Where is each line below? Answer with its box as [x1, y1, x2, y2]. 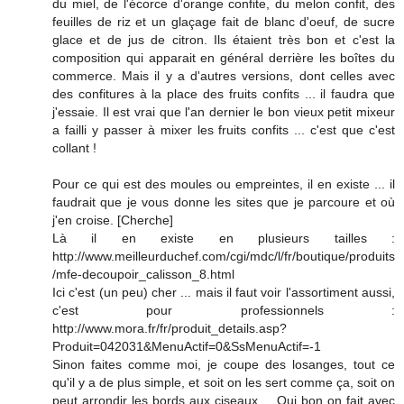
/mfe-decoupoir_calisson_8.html [52, 267, 234, 282]
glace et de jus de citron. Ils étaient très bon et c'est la [52, 32, 395, 48]
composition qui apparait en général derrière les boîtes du [52, 50, 395, 66]
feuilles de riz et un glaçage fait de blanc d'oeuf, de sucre [52, 14, 395, 30]
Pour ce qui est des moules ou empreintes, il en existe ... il [52, 177, 395, 192]
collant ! [52, 141, 96, 156]
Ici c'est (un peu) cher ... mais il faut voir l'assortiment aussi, [52, 285, 395, 300]
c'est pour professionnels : [52, 303, 395, 318]
